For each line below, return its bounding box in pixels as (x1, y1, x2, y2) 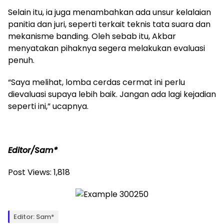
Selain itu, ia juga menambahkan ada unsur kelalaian (8, 6, 211, 18)
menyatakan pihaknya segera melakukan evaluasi (8, 42, 205, 54)
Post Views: (8, 166, 51, 178)
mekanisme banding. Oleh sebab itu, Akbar (8, 30, 176, 42)
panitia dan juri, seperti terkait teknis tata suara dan (8, 18, 210, 30)
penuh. (8, 54, 34, 66)
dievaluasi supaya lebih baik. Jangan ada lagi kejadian (8, 88, 216, 100)
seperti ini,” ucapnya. (8, 100, 88, 112)
